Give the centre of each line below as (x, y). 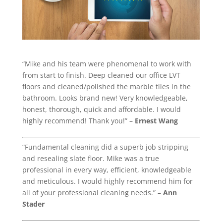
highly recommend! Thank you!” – (78, 120)
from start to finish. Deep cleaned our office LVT (101, 75)
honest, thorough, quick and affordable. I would (101, 109)
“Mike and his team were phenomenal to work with (107, 63)
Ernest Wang (156, 120)
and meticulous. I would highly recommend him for (107, 181)
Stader (33, 204)
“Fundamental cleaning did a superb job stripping (105, 147)
